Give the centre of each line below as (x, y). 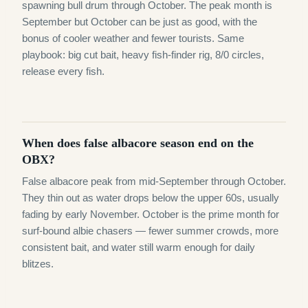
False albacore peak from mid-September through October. (154, 181)
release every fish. (63, 71)
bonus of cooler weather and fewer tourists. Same (133, 38)
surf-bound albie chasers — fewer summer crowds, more (150, 231)
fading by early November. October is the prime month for (151, 214)
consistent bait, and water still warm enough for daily (139, 247)
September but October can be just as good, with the (140, 22)
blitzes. (38, 264)
